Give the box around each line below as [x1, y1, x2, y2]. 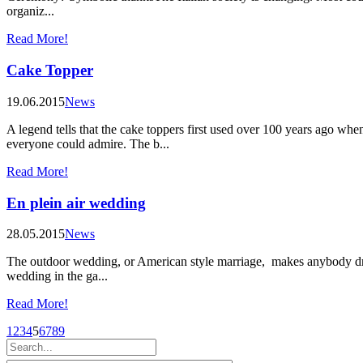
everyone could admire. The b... [6, 136, 169, 151]
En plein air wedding [6, 194, 146, 211]
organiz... [6, 4, 54, 19]
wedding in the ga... [6, 269, 108, 284]
